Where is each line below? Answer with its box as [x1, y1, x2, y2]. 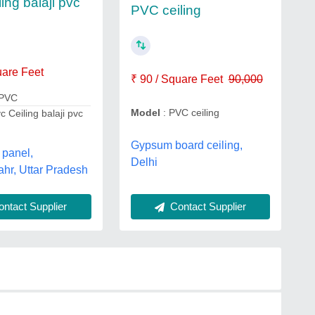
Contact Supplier [167, 200, 246, 212]
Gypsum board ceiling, [130, 139, 243, 151]
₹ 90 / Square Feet [130, 72, 223, 85]
